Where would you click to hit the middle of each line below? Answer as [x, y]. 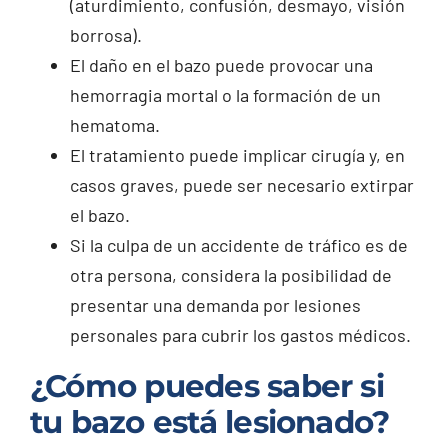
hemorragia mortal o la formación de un [225, 94]
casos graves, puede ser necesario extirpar [241, 184]
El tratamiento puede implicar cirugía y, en [237, 154]
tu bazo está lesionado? [209, 421]
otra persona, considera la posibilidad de [230, 274]
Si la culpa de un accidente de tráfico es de [238, 244]
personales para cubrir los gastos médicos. [240, 334]
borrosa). [105, 34]
